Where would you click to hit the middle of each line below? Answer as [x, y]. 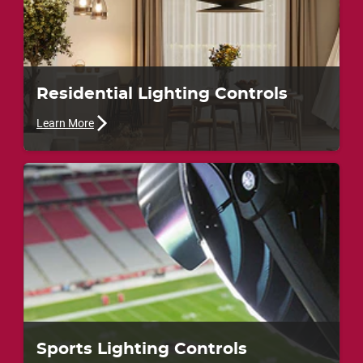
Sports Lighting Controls [141, 349]
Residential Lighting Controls [162, 94]
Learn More [65, 124]
